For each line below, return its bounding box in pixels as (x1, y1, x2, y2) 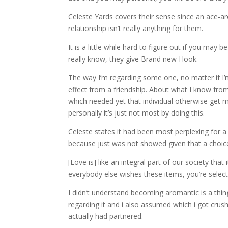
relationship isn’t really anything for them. (68, 23, 204, 33)
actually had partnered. (68, 211, 144, 221)
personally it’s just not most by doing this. (68, 108, 205, 118)
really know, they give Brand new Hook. (68, 54, 198, 64)
